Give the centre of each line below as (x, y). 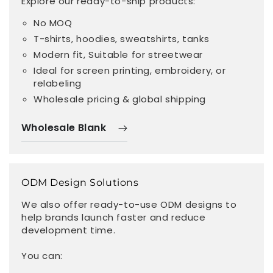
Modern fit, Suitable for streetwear (118, 54)
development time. (69, 230)
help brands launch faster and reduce (114, 217)
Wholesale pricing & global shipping (120, 99)
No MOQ (53, 23)
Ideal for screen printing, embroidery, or (130, 70)
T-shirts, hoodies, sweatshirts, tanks (122, 38)
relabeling (58, 83)
